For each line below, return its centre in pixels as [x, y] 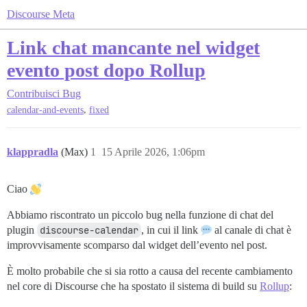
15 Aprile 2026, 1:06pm [153, 152]
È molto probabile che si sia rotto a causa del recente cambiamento [150, 271]
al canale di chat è [251, 230]
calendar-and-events [45, 110]
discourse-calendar [89, 231]
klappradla [33, 152]
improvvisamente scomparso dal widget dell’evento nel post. [137, 245]
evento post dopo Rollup [106, 70]
